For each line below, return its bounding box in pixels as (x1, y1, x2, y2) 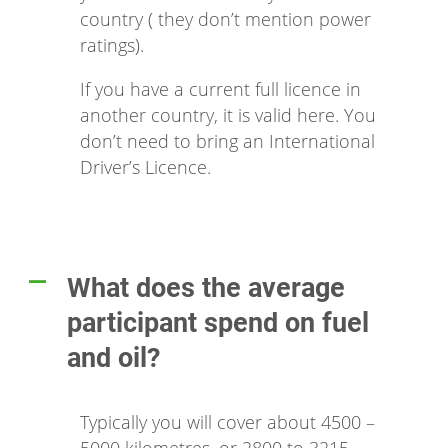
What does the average (67, 272, 345, 305)
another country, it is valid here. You (80, 103, 376, 128)
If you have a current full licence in (80, 77, 361, 102)
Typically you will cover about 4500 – (80, 410, 375, 435)
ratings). (80, 33, 144, 58)
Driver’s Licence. (80, 155, 211, 180)
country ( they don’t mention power (80, 7, 371, 32)
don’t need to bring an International (80, 129, 375, 154)
